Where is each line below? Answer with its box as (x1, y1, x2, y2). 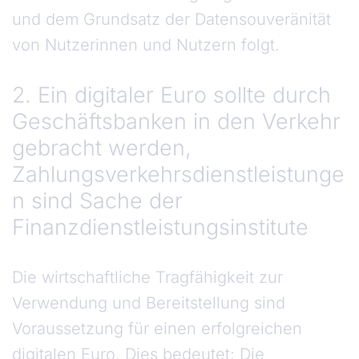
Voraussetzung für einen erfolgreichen (12, 319, 302, 339)
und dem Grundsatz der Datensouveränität (12, 10, 331, 30)
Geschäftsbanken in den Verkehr (12, 108, 341, 135)
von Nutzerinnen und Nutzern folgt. (12, 35, 280, 55)
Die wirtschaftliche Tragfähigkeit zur (12, 268, 283, 288)
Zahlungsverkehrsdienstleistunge (12, 161, 345, 188)
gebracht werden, (12, 135, 192, 161)
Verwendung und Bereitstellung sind (12, 293, 285, 313)
